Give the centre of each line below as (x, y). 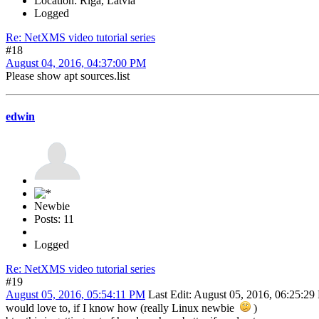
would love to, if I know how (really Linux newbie (123, 308)
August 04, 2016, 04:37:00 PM (76, 63)
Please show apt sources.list (68, 75)
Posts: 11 (54, 219)
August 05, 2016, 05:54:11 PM (75, 295)
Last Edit (168, 295)
